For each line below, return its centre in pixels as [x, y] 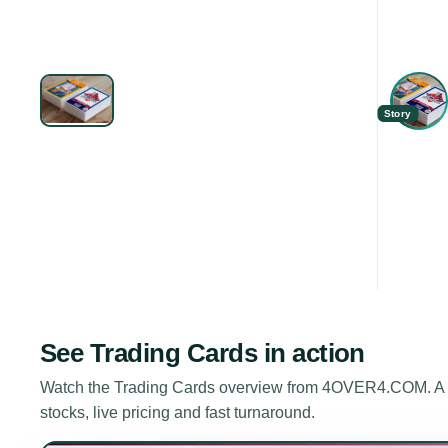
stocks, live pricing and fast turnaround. [177, 413]
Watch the [77, 388]
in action [311, 353]
